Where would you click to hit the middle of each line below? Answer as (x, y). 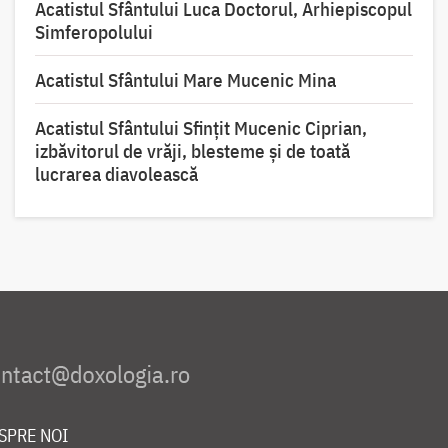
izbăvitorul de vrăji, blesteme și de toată (192, 151)
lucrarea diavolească (116, 174)
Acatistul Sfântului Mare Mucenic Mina (185, 80)
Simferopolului (93, 32)
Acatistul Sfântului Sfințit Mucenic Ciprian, (200, 128)
